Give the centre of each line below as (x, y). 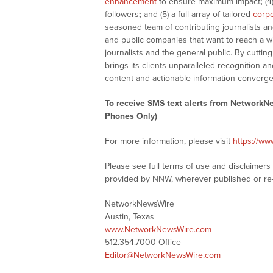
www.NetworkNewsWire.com (158, 230)
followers (122, 15)
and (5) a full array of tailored (197, 15)
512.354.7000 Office (143, 243)
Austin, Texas (129, 217)
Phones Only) (131, 116)
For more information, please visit (169, 141)
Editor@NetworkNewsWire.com (163, 255)
